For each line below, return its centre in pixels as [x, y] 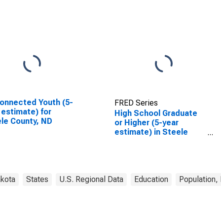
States [37, 179]
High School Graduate [156, 113]
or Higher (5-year [146, 123]
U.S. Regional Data [91, 179]
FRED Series [136, 103]
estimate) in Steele [151, 132]
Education [151, 179]
